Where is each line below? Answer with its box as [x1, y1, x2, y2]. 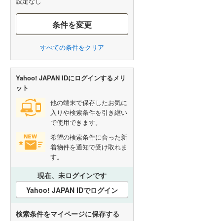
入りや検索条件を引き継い [50, 108, 127, 117]
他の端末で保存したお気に [50, 98, 127, 107]
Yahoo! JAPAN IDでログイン [26, 184, 118, 195]
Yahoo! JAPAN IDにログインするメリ [16, 73, 126, 82]
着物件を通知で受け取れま [50, 142, 127, 151]
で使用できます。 [50, 117, 102, 127]
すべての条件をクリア [40, 42, 104, 52]
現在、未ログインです [37, 170, 107, 180]
